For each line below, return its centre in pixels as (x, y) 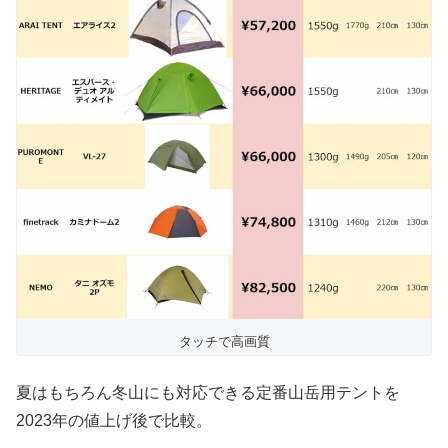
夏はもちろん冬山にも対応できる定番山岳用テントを (208, 392)
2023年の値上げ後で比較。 (114, 420)
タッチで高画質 (224, 342)
